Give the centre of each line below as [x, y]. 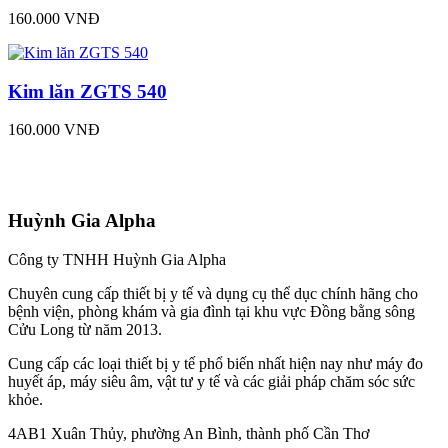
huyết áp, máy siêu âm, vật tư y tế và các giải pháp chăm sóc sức [211, 381]
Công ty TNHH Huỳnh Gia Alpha [117, 259]
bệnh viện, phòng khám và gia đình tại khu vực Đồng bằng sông [211, 311]
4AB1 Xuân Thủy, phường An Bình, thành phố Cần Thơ [188, 433]
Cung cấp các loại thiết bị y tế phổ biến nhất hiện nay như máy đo [215, 363]
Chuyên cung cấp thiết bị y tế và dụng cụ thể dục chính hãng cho [213, 293]
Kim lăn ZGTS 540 [87, 91]
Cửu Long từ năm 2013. [85, 329]
